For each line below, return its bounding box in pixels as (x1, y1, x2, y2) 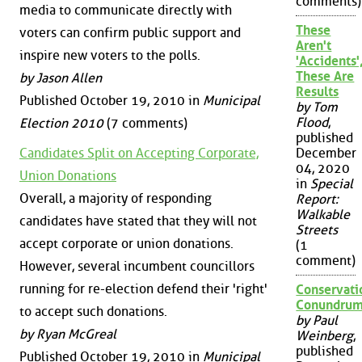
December (296, 145, 357, 162)
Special (310, 176, 354, 192)
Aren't (296, 38, 332, 54)
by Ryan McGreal (19, 326, 116, 343)
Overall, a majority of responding (19, 191, 212, 207)
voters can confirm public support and (19, 24, 241, 40)
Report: (296, 192, 339, 208)
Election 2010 (19, 115, 103, 131)
